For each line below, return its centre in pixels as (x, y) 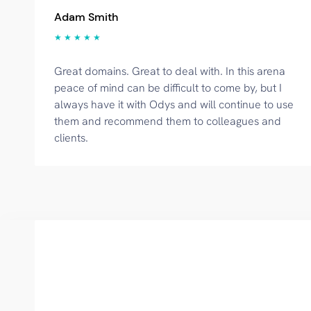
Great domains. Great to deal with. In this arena (170, 71)
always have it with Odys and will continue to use (174, 104)
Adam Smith (86, 17)
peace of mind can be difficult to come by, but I (168, 88)
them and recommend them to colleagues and (168, 121)
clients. (71, 138)
